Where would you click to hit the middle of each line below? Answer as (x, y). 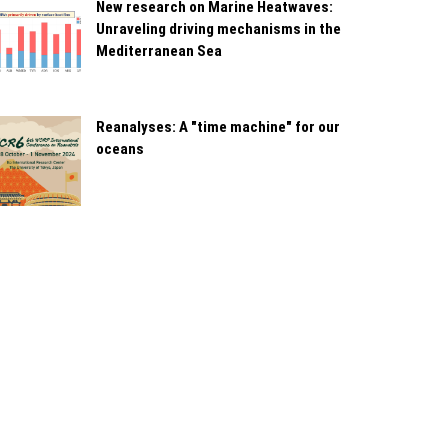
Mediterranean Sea (159, 51)
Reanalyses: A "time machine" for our (218, 127)
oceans (120, 149)
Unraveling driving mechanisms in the (218, 29)
